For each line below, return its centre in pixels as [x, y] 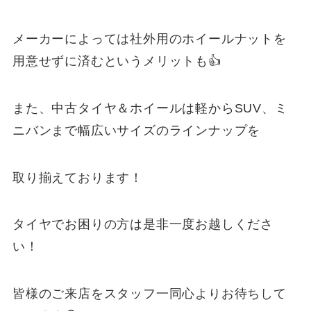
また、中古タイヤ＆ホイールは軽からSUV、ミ [150, 108]
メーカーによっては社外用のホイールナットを [149, 39]
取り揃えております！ [77, 177]
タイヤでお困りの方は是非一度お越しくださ [143, 225]
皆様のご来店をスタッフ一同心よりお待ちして [149, 294]
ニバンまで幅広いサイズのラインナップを [136, 130]
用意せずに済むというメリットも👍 [117, 61]
